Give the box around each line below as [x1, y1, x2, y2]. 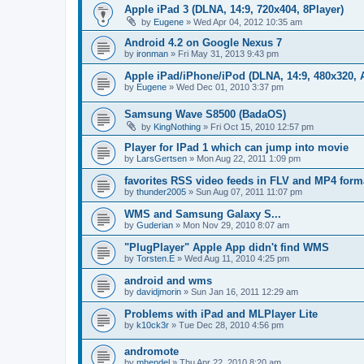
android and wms [124, 274, 212, 287]
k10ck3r [136, 319, 169, 330]
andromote [124, 345, 179, 358]
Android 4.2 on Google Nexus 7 [124, 37, 282, 49]
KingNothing [154, 121, 201, 132]
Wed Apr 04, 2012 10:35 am [193, 17, 302, 27]
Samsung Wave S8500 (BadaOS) [124, 107, 286, 120]
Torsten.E [136, 253, 175, 263]
